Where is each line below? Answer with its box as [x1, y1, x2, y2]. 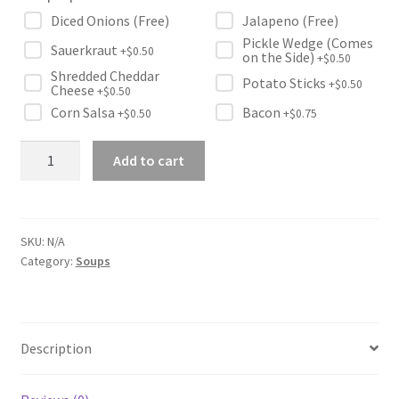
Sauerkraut [50, 41, 120, 60]
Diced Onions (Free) [50, 12, 169, 30]
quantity [19, 208, 71, 227]
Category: [20, 252, 76, 269]
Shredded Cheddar [50, 67, 159, 85]
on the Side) [241, 48, 317, 67]
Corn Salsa [50, 103, 118, 122]
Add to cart [113, 151, 185, 170]
